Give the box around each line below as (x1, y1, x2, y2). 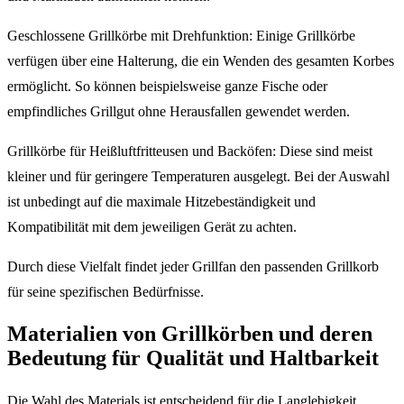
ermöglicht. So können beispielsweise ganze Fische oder (7, 78, 327, 94)
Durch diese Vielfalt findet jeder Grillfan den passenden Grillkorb (7, 258, 379, 274)
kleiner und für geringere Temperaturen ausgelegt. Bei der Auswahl (7, 168, 390, 184)
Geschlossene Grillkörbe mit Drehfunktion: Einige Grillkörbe (7, 27, 355, 43)
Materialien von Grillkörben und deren (7, 322, 372, 346)
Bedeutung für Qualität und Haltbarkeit (7, 346, 379, 371)
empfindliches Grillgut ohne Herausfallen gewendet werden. (7, 103, 350, 119)
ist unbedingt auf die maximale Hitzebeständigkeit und (7, 193, 316, 209)
